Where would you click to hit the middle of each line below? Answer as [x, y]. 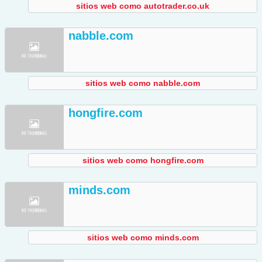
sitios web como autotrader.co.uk [143, 6]
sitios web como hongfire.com [143, 161]
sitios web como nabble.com [143, 83]
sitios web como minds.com [143, 238]
